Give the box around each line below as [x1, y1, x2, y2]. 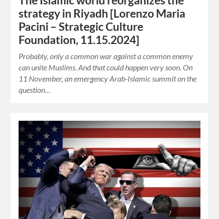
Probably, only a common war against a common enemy [19, 51, 194, 61]
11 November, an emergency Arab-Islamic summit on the [19, 74, 197, 84]
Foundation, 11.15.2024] [19, 33, 140, 47]
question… [19, 85, 51, 95]
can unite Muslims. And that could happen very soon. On [19, 63, 193, 72]
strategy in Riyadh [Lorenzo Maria [19, 7, 186, 21]
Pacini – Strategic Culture [19, 20, 144, 34]
